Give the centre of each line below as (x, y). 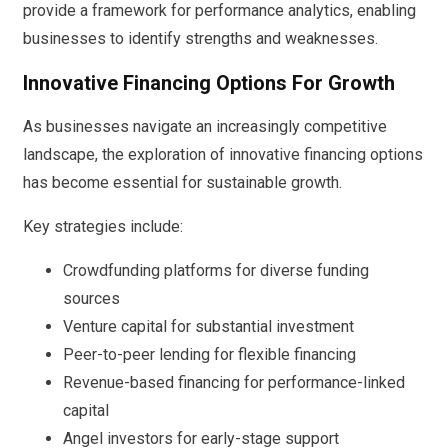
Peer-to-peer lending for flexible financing (209, 354)
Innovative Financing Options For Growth (209, 82)
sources (91, 298)
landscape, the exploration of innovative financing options (223, 154)
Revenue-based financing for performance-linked (234, 382)
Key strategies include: (103, 226)
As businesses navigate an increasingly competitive (205, 126)
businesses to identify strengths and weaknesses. (200, 39)
